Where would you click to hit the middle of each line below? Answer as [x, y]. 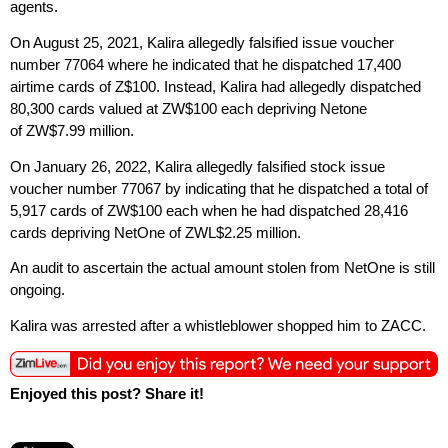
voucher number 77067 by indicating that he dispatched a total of [219, 188]
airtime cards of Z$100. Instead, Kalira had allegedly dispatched [215, 86]
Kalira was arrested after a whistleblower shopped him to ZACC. [218, 326]
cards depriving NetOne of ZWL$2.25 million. [155, 232]
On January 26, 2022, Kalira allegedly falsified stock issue [197, 166]
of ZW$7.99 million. [72, 130]
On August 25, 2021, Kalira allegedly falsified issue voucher [202, 42]
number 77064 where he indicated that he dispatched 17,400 [205, 64]
